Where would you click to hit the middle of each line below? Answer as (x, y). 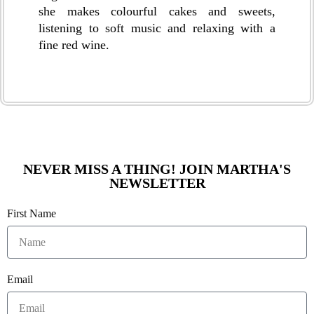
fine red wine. (74, 45)
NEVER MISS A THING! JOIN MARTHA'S (157, 169)
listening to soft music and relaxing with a (157, 28)
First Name (32, 214)
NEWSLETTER (157, 183)
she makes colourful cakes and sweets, (157, 12)
